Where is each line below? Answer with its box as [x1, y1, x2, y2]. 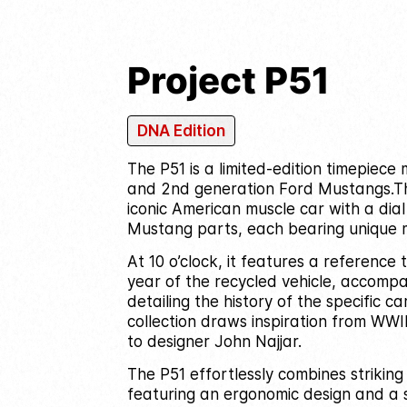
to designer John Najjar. [126, 333, 302, 351]
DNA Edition [136, 122, 225, 140]
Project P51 [126, 58, 330, 103]
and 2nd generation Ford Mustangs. [126, 180, 393, 198]
